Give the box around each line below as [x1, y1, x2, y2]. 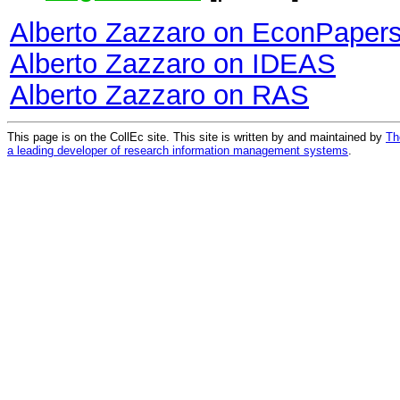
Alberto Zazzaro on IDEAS [10, 48, 336, 79]
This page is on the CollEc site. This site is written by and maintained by [7, 129, 386, 144]
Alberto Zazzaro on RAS [10, 79, 309, 111]
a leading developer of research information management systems [7, 143, 348, 157]
